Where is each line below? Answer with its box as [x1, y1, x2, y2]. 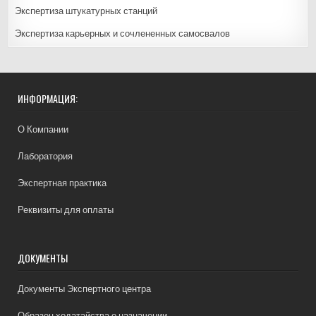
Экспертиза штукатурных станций [15, 5, 158, 16]
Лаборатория [18, 150, 73, 162]
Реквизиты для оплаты [18, 204, 114, 215]
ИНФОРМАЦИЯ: [18, 90, 78, 106]
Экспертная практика [18, 177, 107, 188]
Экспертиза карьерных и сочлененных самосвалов [15, 28, 231, 39]
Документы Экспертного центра [18, 283, 152, 294]
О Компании [18, 123, 69, 135]
